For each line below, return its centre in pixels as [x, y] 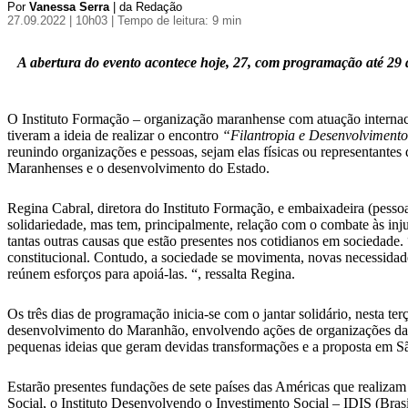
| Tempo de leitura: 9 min [176, 21]
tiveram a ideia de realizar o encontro [115, 136]
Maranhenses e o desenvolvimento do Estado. [138, 168]
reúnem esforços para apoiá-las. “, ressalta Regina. [151, 274]
